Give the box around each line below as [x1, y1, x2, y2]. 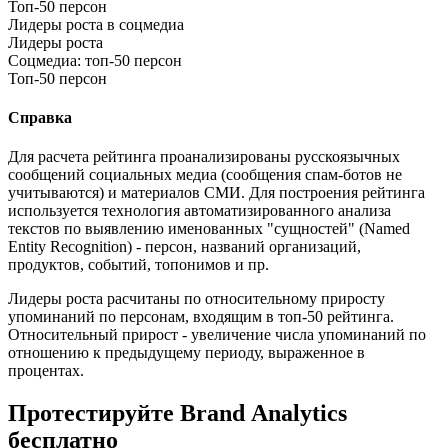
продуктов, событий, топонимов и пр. [8, 256, 269, 274]
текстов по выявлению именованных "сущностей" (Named [8, 220, 410, 238]
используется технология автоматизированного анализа [8, 202, 391, 220]
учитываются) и [8, 184, 121, 202]
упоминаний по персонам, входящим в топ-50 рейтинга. [8, 308, 394, 326]
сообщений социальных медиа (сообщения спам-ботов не [8, 166, 402, 184]
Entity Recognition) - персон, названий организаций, [8, 238, 361, 256]
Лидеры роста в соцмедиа [8, 15, 184, 33]
